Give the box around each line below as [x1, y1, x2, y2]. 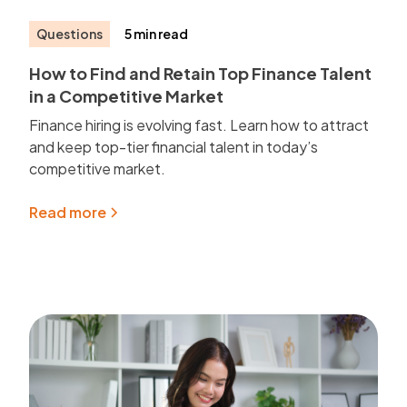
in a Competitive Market [29, 85, 224, 107]
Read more [29, 203, 107, 223]
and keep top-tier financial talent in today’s [29, 137, 319, 157]
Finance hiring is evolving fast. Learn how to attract [29, 115, 370, 135]
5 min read [124, 25, 189, 43]
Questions [36, 25, 104, 43]
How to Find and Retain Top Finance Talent [29, 63, 372, 84]
